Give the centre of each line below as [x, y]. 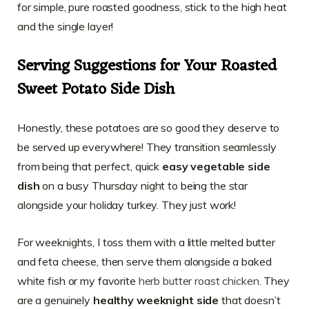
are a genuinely [55, 300]
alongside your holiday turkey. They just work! [127, 205]
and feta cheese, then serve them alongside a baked [144, 261]
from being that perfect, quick [90, 166]
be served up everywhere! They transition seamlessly [147, 147]
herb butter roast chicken [199, 280]
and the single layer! [66, 27]
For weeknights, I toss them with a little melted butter [146, 242]
